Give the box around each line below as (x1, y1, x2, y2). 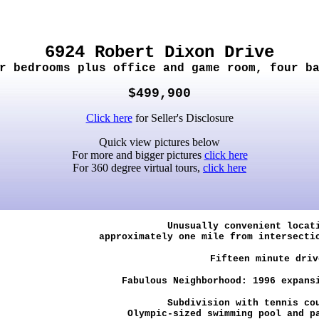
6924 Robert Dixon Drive (45, 43, 274, 62)
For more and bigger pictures (71, 149, 204, 161)
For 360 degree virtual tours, (73, 162, 203, 174)
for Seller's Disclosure (132, 112, 234, 124)
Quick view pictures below (99, 136, 220, 148)
